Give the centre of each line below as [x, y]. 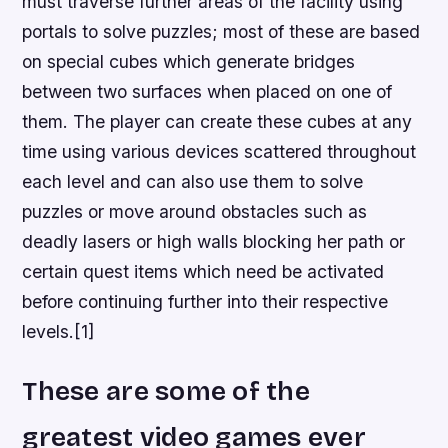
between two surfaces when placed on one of [207, 92]
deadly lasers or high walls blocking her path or [214, 242]
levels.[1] [59, 332]
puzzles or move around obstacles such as [195, 212]
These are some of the [166, 391]
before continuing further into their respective [205, 302]
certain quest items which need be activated [203, 272]
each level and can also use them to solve [193, 182]
